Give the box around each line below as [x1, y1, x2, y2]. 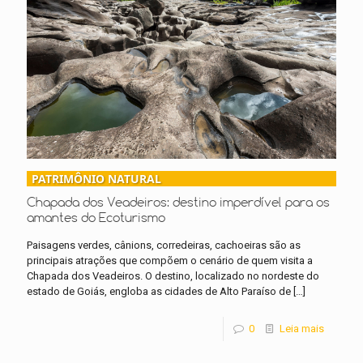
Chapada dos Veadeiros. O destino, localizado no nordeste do [27, 270, 319, 283]
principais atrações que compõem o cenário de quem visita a [27, 254, 313, 267]
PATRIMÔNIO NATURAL [32, 171, 161, 187]
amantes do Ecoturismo [27, 209, 165, 226]
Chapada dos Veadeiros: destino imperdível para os [27, 194, 330, 211]
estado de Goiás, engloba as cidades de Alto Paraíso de [27, 285, 291, 298]
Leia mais [280, 322, 324, 335]
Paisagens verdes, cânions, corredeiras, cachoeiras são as [27, 239, 301, 252]
